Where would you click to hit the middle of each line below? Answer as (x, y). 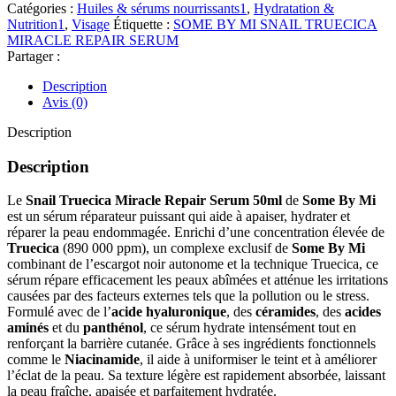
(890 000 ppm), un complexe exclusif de (175, 248)
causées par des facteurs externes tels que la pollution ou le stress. (188, 296)
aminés (28, 328)
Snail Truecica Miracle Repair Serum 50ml (154, 201)
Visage (91, 24)
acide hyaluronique (169, 312)
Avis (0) (65, 102)
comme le (36, 360)
